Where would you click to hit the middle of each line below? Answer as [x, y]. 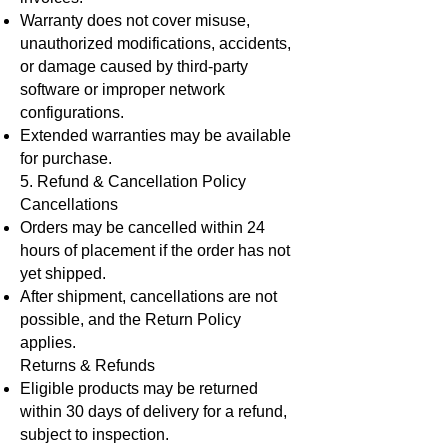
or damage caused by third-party [134, 67]
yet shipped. [63, 274]
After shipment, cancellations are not [148, 297]
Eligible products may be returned [139, 389]
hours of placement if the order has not [155, 251]
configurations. [72, 113]
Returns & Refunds [87, 366]
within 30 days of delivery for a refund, [153, 412]
